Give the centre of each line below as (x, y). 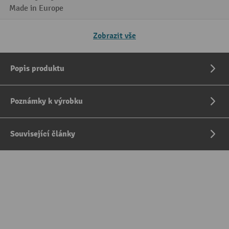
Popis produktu (37, 68)
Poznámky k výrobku (47, 101)
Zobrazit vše (114, 36)
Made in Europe (36, 8)
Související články (43, 134)
